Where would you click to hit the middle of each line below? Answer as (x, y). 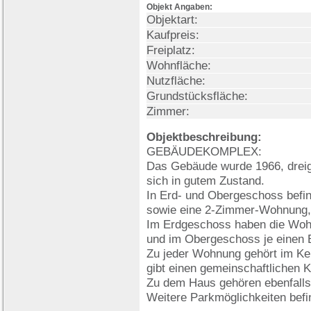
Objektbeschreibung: (204, 137)
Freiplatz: (171, 50)
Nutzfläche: (176, 81)
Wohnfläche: (179, 65)
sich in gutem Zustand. (205, 180)
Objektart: (172, 19)
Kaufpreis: (173, 35)
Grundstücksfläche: (197, 96)
